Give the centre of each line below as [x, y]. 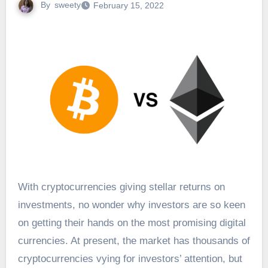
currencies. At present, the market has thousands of [134, 241]
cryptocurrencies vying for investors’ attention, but [130, 259]
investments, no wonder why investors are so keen [131, 205]
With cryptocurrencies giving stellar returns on [22, 187]
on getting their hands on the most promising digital [132, 223]
